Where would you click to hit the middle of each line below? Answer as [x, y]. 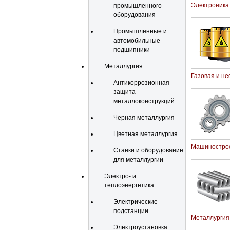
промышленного [138, 6]
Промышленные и [140, 31]
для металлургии [138, 160]
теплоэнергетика [129, 185]
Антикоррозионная [141, 83]
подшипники [132, 50]
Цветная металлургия [146, 134]
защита [124, 92]
